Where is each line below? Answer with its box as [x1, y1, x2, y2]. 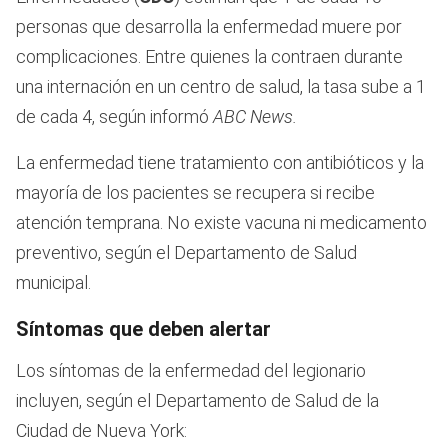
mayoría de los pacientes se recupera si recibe [16, 182, 375, 204]
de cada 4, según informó [16, 106, 209, 128]
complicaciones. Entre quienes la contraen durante [16, 46, 403, 68]
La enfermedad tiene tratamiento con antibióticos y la [16, 152, 424, 174]
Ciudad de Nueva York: [16, 420, 187, 442]
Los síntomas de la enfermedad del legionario [16, 360, 366, 382]
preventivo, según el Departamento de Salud [16, 242, 357, 264]
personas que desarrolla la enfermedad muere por [16, 16, 402, 38]
